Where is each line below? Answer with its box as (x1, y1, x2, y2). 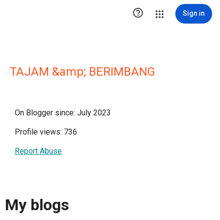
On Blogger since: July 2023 (15, 108, 111, 117)
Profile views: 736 (15, 127, 77, 137)
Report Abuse (15, 146, 62, 156)
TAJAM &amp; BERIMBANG (10, 65, 155, 79)
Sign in (183, 9, 205, 17)
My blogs (5, 195, 69, 215)
